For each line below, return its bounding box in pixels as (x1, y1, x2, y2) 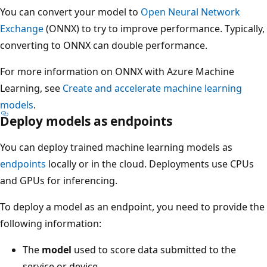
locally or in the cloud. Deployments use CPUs (46, 157, 254, 170)
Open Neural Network (141, 5, 240, 18)
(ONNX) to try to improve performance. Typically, (44, 21, 265, 35)
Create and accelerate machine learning (63, 81, 242, 95)
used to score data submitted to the (72, 243, 236, 256)
